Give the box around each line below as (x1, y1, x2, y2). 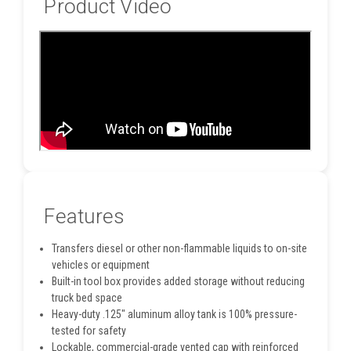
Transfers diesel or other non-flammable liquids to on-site (52, 241, 308, 255)
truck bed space (52, 291, 123, 304)
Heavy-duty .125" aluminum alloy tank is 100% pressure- (52, 307, 298, 320)
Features (39, 204, 125, 228)
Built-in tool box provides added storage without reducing (52, 274, 306, 288)
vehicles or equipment (52, 258, 150, 271)
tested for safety (52, 324, 127, 337)
